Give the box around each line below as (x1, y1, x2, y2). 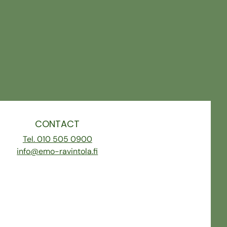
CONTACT (35, 117, 80, 130)
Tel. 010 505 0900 (22, 133, 92, 144)
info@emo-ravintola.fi (17, 145, 98, 157)
